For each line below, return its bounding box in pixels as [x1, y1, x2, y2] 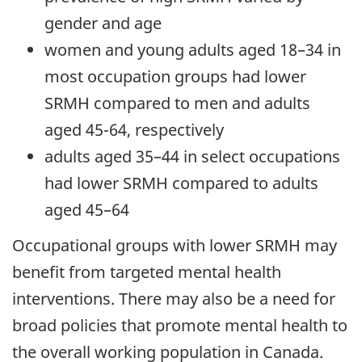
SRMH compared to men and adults [44, 91, 310, 114]
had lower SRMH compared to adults [44, 171, 318, 194]
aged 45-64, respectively [44, 118, 224, 141]
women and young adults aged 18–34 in [44, 38, 341, 61]
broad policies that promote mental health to [12, 314, 347, 337]
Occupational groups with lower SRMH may [12, 234, 337, 257]
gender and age [44, 11, 162, 34]
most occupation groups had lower [44, 65, 306, 87]
